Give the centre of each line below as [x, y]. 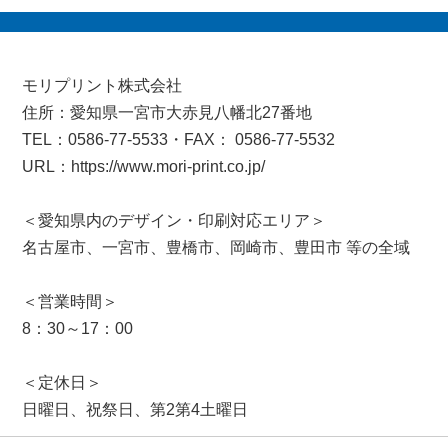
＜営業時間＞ [70, 301]
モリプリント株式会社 [102, 85]
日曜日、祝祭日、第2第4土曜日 [135, 409]
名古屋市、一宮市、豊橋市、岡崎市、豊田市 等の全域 [216, 247]
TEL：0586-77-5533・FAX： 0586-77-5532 [179, 139]
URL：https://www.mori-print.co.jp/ [144, 166]
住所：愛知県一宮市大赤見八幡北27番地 [167, 112]
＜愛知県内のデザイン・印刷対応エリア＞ [174, 220]
